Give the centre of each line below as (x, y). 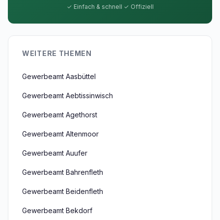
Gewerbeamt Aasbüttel (59, 76)
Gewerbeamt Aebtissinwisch (68, 96)
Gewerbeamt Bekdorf (57, 210)
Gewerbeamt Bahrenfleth (63, 172)
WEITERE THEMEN (57, 53)
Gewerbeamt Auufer (55, 153)
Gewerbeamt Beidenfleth (63, 191)
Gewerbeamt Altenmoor (60, 134)
